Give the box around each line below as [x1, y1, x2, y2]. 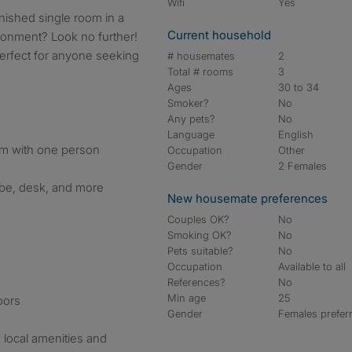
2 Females [278, 159, 328, 172]
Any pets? [167, 112, 215, 125]
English [278, 128, 314, 141]
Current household [167, 27, 271, 42]
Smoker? [167, 97, 209, 109]
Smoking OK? [167, 229, 232, 241]
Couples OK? [167, 213, 229, 225]
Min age [167, 291, 206, 304]
